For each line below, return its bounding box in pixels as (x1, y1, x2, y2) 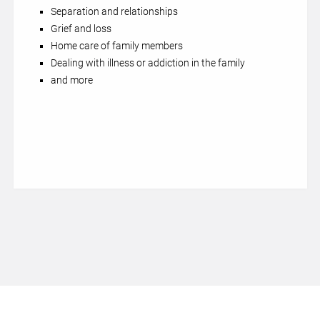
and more (50, 74, 93, 86)
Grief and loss (50, 23, 111, 34)
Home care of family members (50, 40, 183, 51)
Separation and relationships (50, 6, 178, 17)
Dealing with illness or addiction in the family (50, 57, 245, 69)
